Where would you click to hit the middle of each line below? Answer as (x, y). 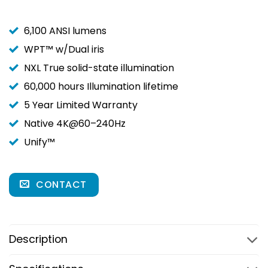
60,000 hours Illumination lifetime (101, 86)
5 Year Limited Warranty (81, 105)
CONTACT (61, 184)
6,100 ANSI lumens (65, 31)
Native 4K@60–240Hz (75, 124)
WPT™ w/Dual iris (64, 49)
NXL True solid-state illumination (99, 68)
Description (38, 240)
